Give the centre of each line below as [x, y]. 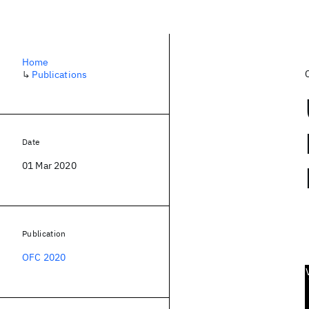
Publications [60, 74]
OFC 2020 [44, 257]
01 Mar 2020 [49, 166]
